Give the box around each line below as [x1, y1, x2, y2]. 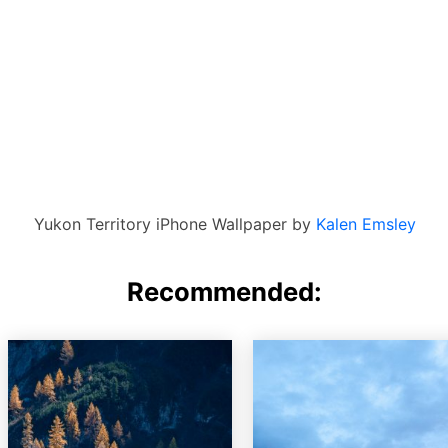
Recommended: [126, 276, 322, 308]
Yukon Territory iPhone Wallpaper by [34, 214, 317, 235]
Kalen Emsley [316, 214, 417, 235]
